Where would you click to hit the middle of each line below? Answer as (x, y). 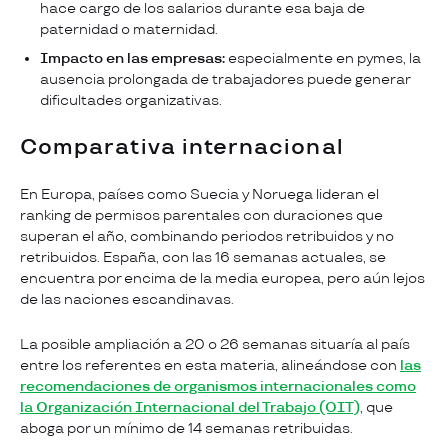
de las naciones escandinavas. (127, 300)
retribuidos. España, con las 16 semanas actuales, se (203, 258)
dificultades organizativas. (131, 101)
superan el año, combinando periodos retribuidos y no (207, 237)
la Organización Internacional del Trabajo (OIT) (190, 408)
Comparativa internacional (182, 148)
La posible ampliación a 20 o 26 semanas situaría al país (215, 345)
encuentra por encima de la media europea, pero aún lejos (222, 279)
